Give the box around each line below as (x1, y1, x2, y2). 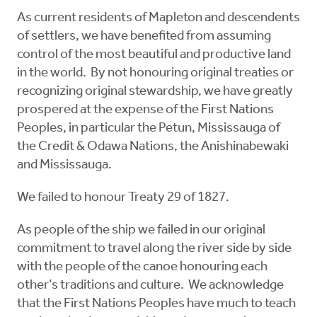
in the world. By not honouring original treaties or (17, 67, 294, 81)
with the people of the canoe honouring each (17, 260, 267, 275)
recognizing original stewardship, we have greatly (17, 85, 293, 99)
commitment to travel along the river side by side (17, 242, 292, 256)
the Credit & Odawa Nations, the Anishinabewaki (17, 140, 289, 154)
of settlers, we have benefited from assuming (17, 30, 271, 44)
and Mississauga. (17, 158, 112, 173)
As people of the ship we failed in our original (17, 224, 265, 238)
